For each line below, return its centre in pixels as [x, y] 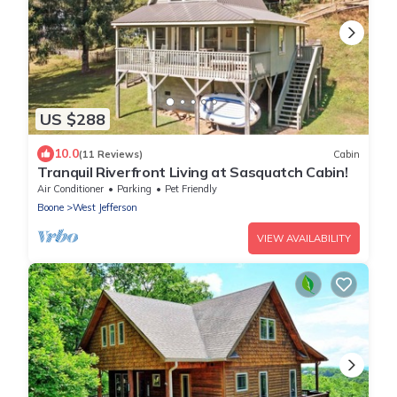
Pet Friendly [191, 189]
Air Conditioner [70, 189]
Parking [134, 189]
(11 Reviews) [111, 154]
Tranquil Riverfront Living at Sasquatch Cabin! [193, 172]
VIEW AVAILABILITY [304, 239]
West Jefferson [105, 208]
